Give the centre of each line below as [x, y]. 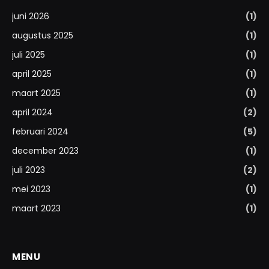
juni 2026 [31, 17]
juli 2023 [29, 170]
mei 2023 [31, 189]
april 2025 [32, 74]
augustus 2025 [43, 36]
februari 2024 [40, 132]
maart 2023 [36, 209]
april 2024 [32, 113]
